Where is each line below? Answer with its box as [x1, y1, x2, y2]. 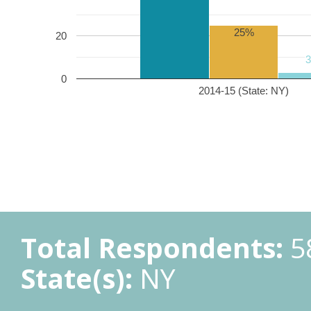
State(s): [21, 260, 133, 296]
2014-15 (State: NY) [199, 84, 289, 96]
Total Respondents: [21, 229, 283, 266]
